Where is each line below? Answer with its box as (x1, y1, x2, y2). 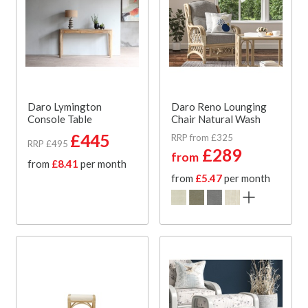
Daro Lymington (27, 100, 102, 113)
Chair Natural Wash (171, 112, 261, 125)
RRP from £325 (171, 131, 233, 143)
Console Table (27, 112, 92, 125)
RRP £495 (27, 137, 68, 149)
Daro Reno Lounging (171, 100, 267, 113)
